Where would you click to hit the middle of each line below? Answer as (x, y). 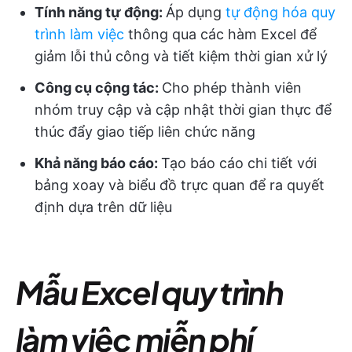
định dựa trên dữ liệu (103, 207)
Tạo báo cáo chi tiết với (239, 163)
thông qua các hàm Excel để (220, 34)
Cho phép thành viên (232, 88)
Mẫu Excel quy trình (150, 292)
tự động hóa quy (280, 12)
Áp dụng (196, 12)
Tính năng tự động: (100, 12)
